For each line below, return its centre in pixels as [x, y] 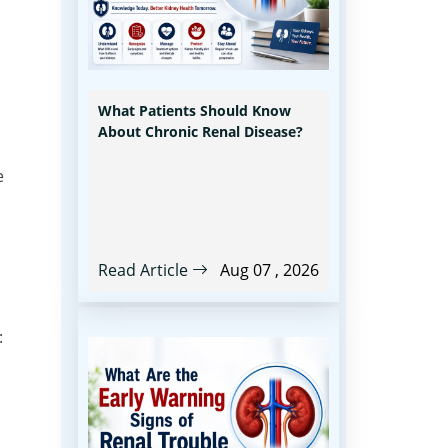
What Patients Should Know [194, 110]
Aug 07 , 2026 [269, 270]
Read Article [145, 270]
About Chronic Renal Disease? [200, 131]
